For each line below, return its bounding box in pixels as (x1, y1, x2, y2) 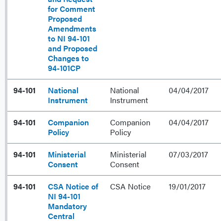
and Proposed (48, 42, 97, 54)
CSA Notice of (48, 181, 98, 192)
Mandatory (48, 200, 87, 212)
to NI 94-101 (48, 33, 90, 44)
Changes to (48, 52, 89, 64)
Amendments (48, 23, 96, 35)
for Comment (48, 3, 95, 15)
